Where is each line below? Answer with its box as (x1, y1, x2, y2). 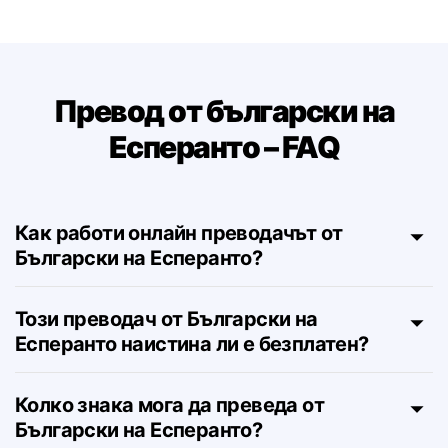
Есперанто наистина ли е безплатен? (15, 382, 369, 406)
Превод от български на (53, 143, 395, 179)
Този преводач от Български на (15, 357, 318, 381)
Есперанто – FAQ (108, 179, 340, 215)
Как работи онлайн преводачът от (15, 271, 343, 295)
